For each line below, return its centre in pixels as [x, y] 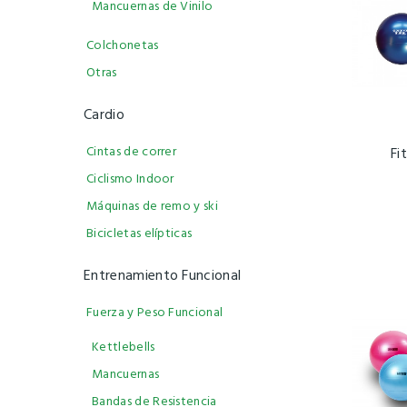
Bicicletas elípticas [139, 234]
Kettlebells [124, 347]
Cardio [104, 115]
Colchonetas [123, 46]
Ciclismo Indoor [130, 179]
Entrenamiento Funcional [163, 276]
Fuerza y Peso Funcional [155, 313]
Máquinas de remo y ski [153, 207]
